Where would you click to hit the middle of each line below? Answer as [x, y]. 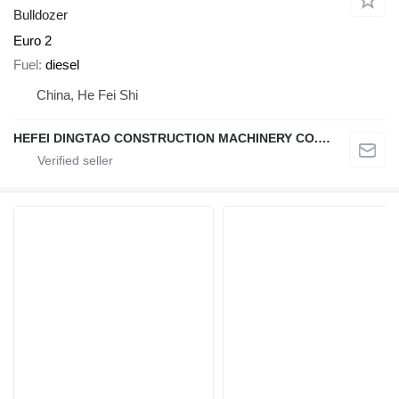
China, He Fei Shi [87, 94]
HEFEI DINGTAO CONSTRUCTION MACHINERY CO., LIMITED [324, 138]
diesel [62, 64]
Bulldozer [41, 15]
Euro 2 [33, 41]
